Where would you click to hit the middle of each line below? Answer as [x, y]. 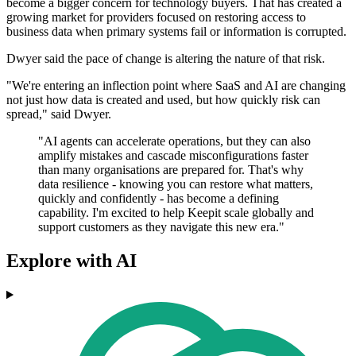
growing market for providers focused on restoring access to [156, 17]
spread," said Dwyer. [59, 114]
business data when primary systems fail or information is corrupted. [176, 32]
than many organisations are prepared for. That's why [171, 170]
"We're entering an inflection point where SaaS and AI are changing [176, 86]
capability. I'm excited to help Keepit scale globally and [176, 213]
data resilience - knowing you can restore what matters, [176, 184]
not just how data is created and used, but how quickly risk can [163, 100]
